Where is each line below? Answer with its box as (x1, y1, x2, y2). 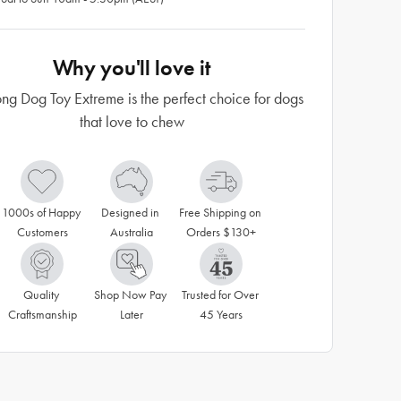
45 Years (200, 307, 243, 322)
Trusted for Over (181, 287, 259, 303)
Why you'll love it (53, 55, 210, 81)
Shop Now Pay (94, 287, 166, 303)
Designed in (101, 205, 159, 220)
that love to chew (79, 112, 184, 132)
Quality (22, 287, 59, 303)
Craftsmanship (7, 307, 77, 322)
